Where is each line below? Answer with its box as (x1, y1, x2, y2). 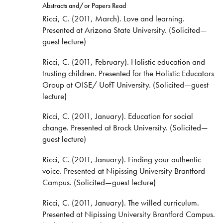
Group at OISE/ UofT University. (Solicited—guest (42, 79, 209, 90)
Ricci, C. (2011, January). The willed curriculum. (42, 197, 199, 209)
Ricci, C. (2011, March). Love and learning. (42, 12, 185, 24)
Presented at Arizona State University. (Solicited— (42, 24, 207, 35)
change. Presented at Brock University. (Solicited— (42, 122, 208, 133)
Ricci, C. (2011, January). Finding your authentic (42, 154, 201, 165)
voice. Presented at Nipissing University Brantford (42, 165, 205, 177)
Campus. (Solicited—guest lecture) (42, 177, 156, 188)
